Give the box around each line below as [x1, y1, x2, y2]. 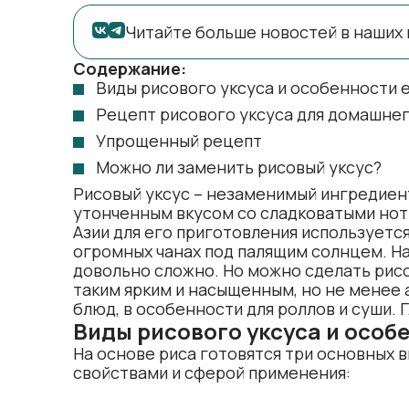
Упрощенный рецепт [96, 130, 262, 152]
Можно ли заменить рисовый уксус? [96, 156, 382, 178]
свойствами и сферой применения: [73, 362, 351, 383]
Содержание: [73, 58, 186, 79]
